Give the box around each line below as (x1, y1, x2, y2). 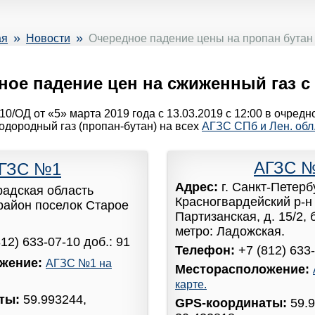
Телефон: (175, 243, 238, 257)
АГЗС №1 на (46, 257, 112, 270)
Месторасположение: (175, 262, 313, 276)
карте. (175, 278, 207, 290)
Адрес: (175, 179, 221, 194)
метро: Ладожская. (175, 224, 285, 238)
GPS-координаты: (175, 295, 290, 310)
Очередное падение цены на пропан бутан (89, 32, 313, 44)
